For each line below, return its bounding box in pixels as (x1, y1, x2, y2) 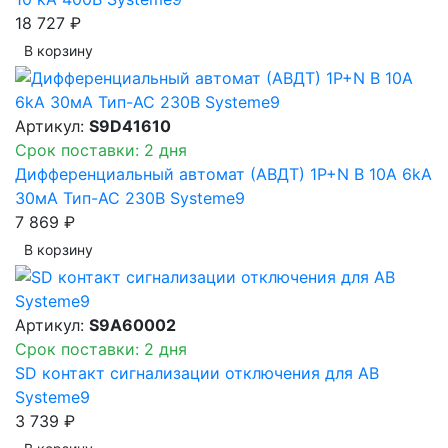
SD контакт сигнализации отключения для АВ (15, 362, 379, 383)
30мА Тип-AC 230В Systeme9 (15, 187, 245, 208)
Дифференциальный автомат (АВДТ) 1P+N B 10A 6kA (15, 163, 432, 184)
